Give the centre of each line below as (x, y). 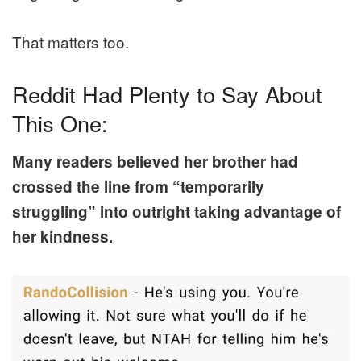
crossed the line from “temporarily (138, 186)
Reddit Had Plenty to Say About (167, 94)
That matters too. (71, 42)
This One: (60, 123)
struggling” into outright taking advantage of (176, 211)
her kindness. (62, 236)
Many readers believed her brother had (155, 161)
